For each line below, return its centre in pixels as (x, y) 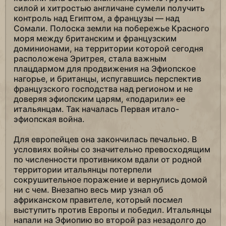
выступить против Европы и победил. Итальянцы (112, 210)
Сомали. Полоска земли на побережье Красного (111, 29)
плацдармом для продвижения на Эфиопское (105, 69)
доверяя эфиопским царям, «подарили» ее (99, 99)
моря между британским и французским (95, 39)
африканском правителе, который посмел (98, 200)
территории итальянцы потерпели (83, 170)
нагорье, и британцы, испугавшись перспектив (107, 79)
